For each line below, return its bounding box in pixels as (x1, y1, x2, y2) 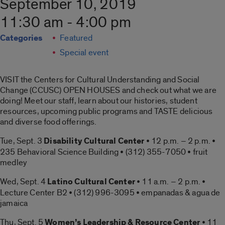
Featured (60, 33, 93, 44)
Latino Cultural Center (47, 176, 135, 188)
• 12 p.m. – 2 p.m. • (144, 136, 216, 147)
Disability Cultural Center (44, 136, 145, 147)
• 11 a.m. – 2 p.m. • (135, 176, 206, 187)
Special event (60, 47, 109, 58)
